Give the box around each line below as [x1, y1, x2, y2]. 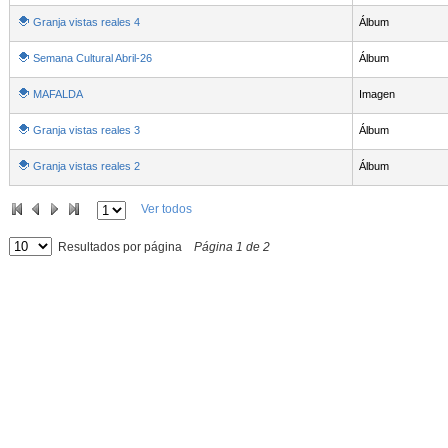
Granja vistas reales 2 [32, 160, 140, 173]
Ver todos [140, 203, 192, 216]
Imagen [358, 88, 395, 101]
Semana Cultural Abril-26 [32, 52, 152, 65]
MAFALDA [32, 88, 83, 101]
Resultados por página [57, 241, 182, 254]
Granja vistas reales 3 [32, 124, 140, 137]
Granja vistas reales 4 [32, 16, 140, 29]
